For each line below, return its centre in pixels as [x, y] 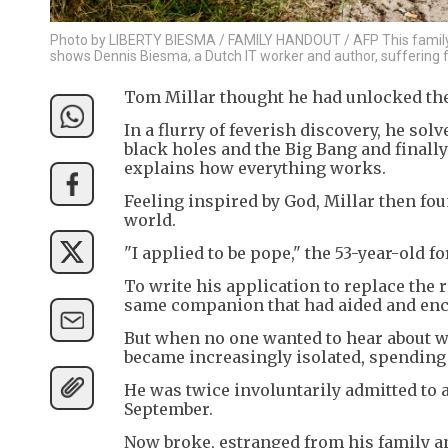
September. [168, 408]
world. [150, 219]
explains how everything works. [255, 167]
